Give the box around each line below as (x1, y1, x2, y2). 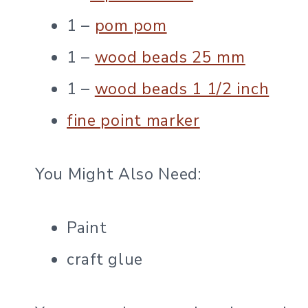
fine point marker (67, 110, 200, 131)
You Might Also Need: (35, 164, 201, 185)
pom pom (94, 15, 167, 36)
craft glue (67, 249, 143, 270)
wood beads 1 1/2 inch (94, 78, 269, 100)
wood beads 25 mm (94, 47, 245, 68)
